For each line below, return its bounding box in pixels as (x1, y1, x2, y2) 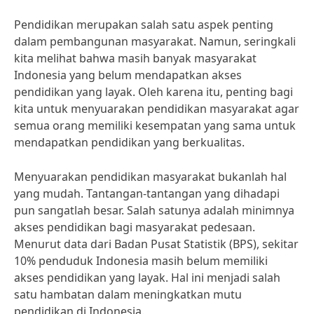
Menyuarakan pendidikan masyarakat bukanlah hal (14, 169, 287, 184)
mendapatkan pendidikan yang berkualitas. (14, 135, 245, 150)
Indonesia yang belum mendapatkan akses (14, 67, 242, 83)
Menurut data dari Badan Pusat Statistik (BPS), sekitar (14, 236, 299, 252)
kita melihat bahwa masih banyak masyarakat (14, 50, 257, 66)
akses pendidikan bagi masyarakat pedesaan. (14, 219, 255, 235)
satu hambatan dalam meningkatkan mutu (14, 287, 242, 302)
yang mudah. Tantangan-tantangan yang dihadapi (14, 186, 280, 201)
